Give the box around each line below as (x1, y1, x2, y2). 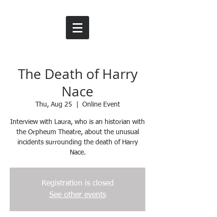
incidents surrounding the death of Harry (17, 139, 138, 146)
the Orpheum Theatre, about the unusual (16, 129, 139, 136)
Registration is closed (41, 180, 114, 188)
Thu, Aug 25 (35, 101, 72, 108)
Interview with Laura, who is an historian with (10, 119, 145, 126)
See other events (49, 191, 106, 200)
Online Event (82, 101, 120, 108)
